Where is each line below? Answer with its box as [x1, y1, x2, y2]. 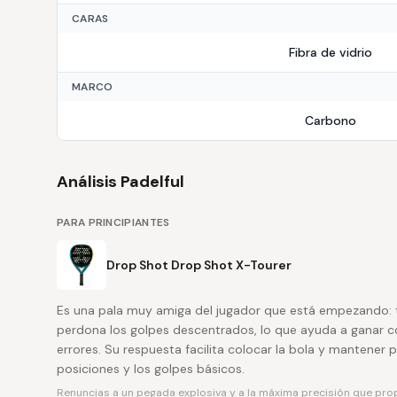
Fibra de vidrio [288, 44, 372, 60]
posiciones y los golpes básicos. [57, 361, 245, 377]
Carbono [304, 113, 356, 128]
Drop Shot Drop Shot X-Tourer [106, 257, 292, 273]
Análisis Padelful [57, 171, 184, 192]
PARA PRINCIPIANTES [57, 215, 170, 230]
